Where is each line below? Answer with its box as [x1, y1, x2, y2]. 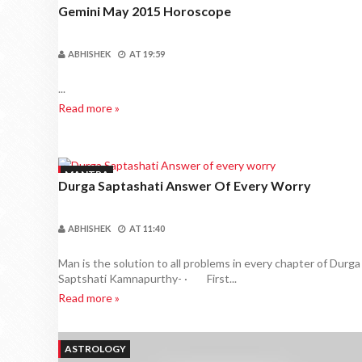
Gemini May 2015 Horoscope [58, 3, 231, 19]
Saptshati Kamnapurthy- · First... [58, 271, 237, 285]
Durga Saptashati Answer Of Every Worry [58, 178, 311, 193]
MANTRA [65, 168, 109, 180]
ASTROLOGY [65, 343, 126, 355]
